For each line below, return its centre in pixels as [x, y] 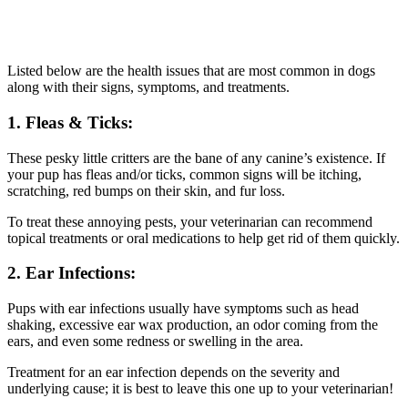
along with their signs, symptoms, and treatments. [148, 87]
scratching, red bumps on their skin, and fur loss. [146, 190]
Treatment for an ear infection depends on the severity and [173, 372]
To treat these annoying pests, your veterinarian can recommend [190, 221]
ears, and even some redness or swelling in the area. [155, 341]
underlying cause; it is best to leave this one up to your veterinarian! [200, 388]
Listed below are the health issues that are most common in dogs [191, 71]
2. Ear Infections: [71, 273]
